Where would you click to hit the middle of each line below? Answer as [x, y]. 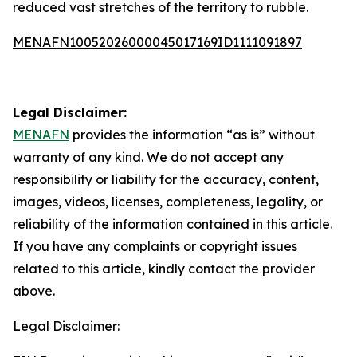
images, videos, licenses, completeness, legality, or [168, 202]
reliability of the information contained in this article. [173, 224]
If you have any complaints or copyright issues [155, 246]
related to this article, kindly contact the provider [164, 269]
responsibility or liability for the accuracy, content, [166, 179]
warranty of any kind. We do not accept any [148, 157]
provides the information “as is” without [192, 135]
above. [34, 291]
